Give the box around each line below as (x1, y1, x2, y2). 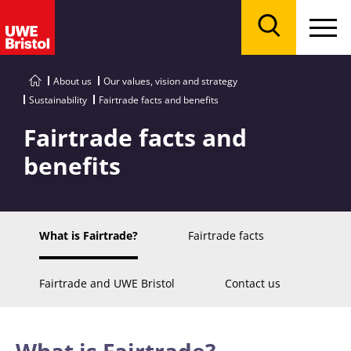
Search (268, 39, 299, 52)
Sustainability (29, 93, 87, 107)
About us (53, 74, 92, 88)
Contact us (225, 276, 280, 291)
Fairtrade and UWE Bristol (39, 276, 175, 291)
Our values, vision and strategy (103, 74, 237, 88)
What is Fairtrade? (39, 228, 138, 243)
